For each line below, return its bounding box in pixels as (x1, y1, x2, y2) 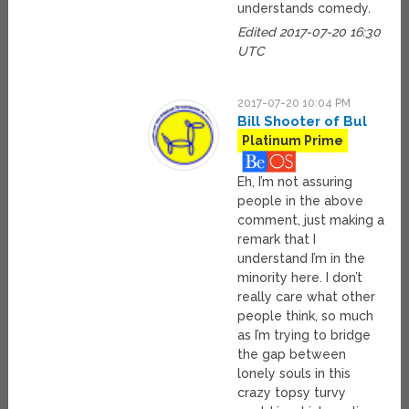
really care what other (237, 289, 376, 305)
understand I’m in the (237, 251, 366, 267)
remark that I (237, 232, 317, 247)
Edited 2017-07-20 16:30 (237, 25, 382, 40)
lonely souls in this (237, 366, 351, 382)
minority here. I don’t (237, 270, 363, 286)
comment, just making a (237, 213, 385, 228)
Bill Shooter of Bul (237, 113, 368, 131)
